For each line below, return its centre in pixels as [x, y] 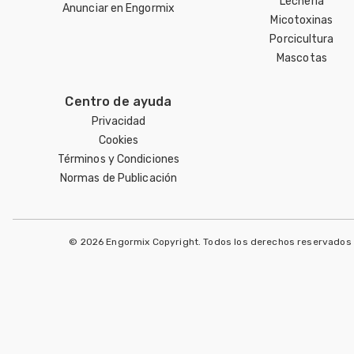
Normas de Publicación [119, 178]
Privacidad [119, 121]
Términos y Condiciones [119, 159]
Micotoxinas [302, 20]
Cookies [119, 140]
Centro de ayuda [119, 101]
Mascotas [302, 58]
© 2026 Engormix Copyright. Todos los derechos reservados [210, 241]
